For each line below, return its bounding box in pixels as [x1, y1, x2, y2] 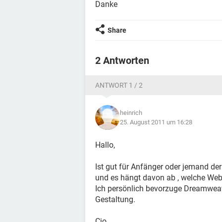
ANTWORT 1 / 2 [95, 81, 143, 89]
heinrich [120, 109, 142, 116]
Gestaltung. [95, 195, 135, 204]
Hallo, [95, 140, 115, 150]
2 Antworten [95, 55, 149, 66]
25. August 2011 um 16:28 [120, 118, 192, 126]
